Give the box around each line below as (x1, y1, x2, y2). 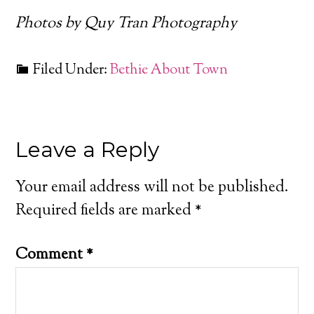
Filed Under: (33, 60, 111, 81)
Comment (15, 243, 87, 266)
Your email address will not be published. (15, 176, 289, 199)
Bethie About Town (110, 60, 228, 81)
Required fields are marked (15, 199, 196, 222)
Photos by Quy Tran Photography (15, 12, 238, 35)
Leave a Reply (15, 136, 160, 163)
